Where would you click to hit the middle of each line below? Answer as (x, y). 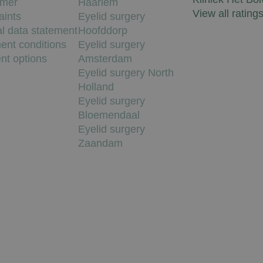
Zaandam (101, 143)
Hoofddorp (103, 30)
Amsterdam (105, 58)
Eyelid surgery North (126, 73)
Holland (96, 87)
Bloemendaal (109, 115)
